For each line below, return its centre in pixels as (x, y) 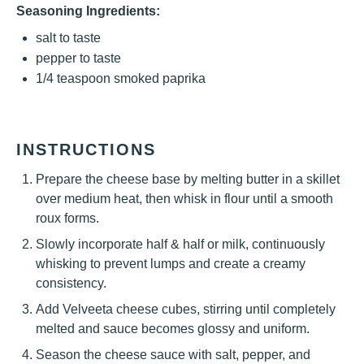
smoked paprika (158, 78)
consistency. (71, 283)
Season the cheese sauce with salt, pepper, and (173, 355)
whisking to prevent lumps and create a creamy (171, 264)
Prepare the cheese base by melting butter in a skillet (188, 179)
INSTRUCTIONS (86, 149)
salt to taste (68, 38)
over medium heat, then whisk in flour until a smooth (184, 199)
